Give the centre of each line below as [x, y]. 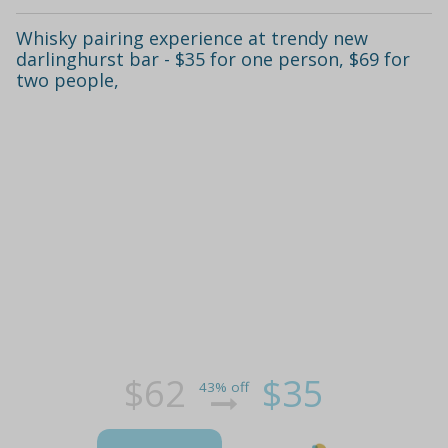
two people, [67, 80]
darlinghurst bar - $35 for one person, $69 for [213, 59]
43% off [224, 386]
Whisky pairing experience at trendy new [192, 38]
